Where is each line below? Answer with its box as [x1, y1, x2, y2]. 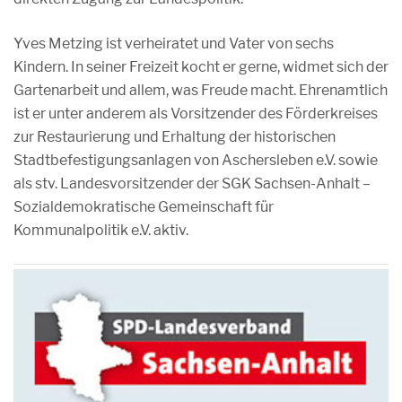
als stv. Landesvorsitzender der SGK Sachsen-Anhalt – [13, 175, 371, 192]
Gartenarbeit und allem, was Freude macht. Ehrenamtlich [13, 82, 388, 99]
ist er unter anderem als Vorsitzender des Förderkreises [13, 105, 378, 122]
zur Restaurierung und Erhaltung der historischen [13, 128, 336, 145]
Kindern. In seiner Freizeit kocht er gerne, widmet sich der [13, 58, 389, 75]
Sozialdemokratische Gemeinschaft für [13, 198, 274, 215]
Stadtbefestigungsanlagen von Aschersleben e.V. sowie [13, 152, 378, 169]
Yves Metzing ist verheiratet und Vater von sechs [13, 35, 334, 52]
